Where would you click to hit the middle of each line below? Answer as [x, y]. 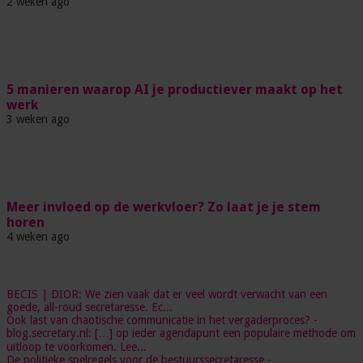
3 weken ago [38, 119]
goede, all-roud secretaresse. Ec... [90, 307]
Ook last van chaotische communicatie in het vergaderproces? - [162, 320]
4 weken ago [38, 237]
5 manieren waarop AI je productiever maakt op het [175, 90]
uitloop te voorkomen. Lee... [77, 347]
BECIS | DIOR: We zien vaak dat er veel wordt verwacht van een [167, 294]
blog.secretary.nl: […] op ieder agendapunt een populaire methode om [181, 333]
